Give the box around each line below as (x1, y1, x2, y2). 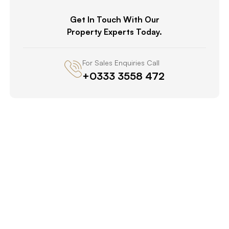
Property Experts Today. (67, 26, 162, 37)
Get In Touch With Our (70, 14, 159, 25)
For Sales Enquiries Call (82, 58, 159, 67)
